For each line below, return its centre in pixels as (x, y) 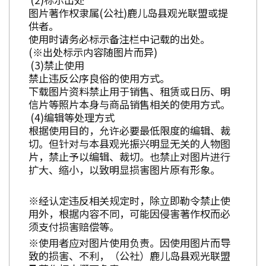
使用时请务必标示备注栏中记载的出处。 (119, 39)
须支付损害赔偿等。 (74, 226)
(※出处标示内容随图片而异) (93, 52)
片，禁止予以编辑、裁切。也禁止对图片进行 (129, 156)
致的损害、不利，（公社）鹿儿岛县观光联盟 (129, 255)
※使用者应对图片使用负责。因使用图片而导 (129, 242)
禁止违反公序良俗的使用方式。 (99, 78)
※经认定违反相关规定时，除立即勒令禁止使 (129, 200)
